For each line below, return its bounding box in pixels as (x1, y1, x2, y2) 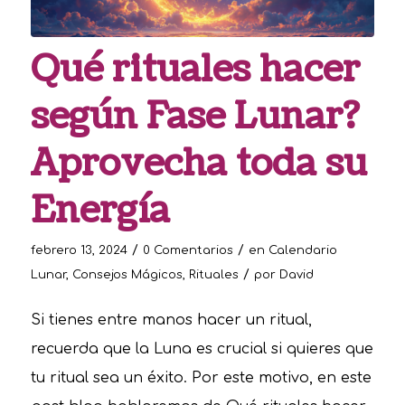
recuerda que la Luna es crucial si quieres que (30, 341, 373, 358)
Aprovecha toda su (30, 137, 367, 189)
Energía (30, 184, 170, 236)
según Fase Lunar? (30, 90, 359, 142)
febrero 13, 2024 (30, 243, 127, 257)
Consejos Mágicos (71, 268, 183, 281)
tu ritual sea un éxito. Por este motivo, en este (30, 370, 372, 387)
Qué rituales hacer (30, 43, 360, 95)
